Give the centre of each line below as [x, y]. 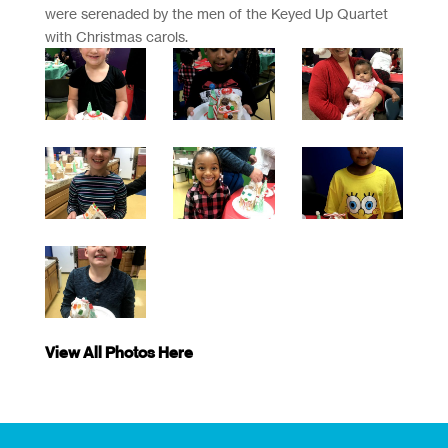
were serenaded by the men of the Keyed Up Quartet [216, 13]
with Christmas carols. [116, 36]
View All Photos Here [118, 352]
